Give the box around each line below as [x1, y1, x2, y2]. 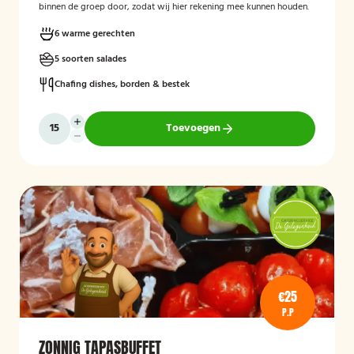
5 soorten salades [55, 51, 126, 67]
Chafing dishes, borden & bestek [55, 77, 190, 92]
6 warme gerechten [55, 26, 135, 42]
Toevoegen [165, 119, 220, 137]
